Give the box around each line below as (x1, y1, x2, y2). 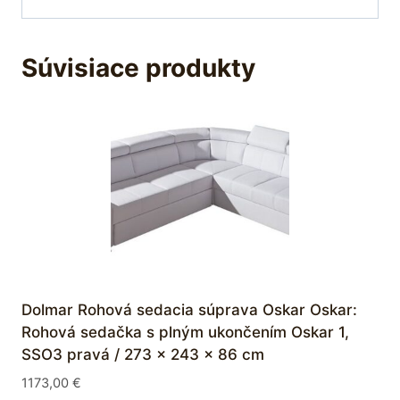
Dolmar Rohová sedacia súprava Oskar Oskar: (21, 301, 357, 320)
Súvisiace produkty (21, 53, 255, 84)
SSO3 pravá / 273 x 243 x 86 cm (21, 346, 264, 364)
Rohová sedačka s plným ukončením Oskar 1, (21, 323, 349, 342)
